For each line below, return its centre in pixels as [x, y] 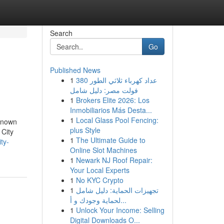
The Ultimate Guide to [110, 140]
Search [61, 33]
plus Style [85, 130]
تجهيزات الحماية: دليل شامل [117, 190]
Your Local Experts [99, 170]
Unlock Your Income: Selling [120, 210]
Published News [75, 70]
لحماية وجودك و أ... [123, 200]
